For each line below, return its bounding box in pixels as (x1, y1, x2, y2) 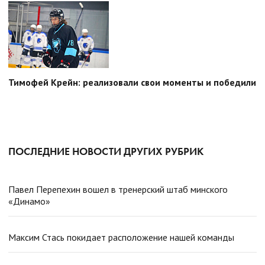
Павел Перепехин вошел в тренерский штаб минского (8, 183, 228, 195)
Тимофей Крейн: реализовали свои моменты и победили (8, 76, 256, 88)
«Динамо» (8, 195, 50, 207)
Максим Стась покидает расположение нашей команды (8, 231, 234, 243)
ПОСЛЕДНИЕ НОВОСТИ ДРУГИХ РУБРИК (8, 144, 203, 158)
